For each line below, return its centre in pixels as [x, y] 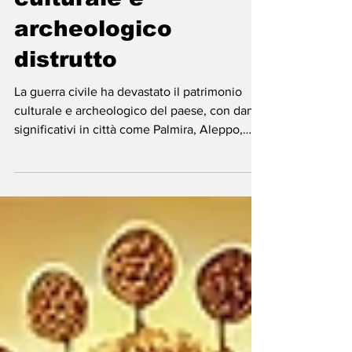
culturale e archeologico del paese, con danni [139, 139]
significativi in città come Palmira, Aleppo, [128, 158]
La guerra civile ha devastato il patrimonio [128, 120]
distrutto [66, 88]
